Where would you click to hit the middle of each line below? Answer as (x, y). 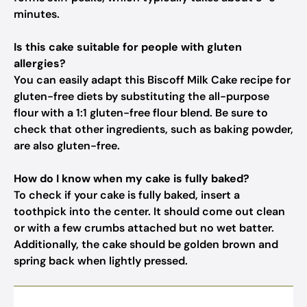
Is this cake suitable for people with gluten (128, 47)
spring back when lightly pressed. (101, 261)
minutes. (37, 14)
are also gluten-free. (67, 146)
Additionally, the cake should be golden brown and (146, 244)
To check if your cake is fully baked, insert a (127, 195)
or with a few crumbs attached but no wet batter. (144, 228)
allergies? (40, 63)
